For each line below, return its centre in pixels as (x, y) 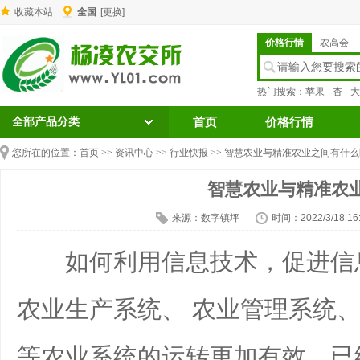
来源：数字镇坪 (205, 218)
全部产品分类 (46, 122)
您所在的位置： (46, 153)
